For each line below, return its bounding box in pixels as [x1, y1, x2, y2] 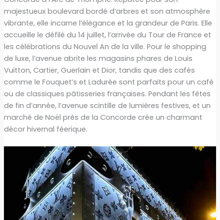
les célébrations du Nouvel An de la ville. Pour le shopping [3, 41, 206, 52]
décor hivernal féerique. [3, 124, 87, 134]
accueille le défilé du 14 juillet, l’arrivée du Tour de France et [3, 29, 211, 40]
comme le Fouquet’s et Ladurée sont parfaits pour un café [3, 77, 214, 87]
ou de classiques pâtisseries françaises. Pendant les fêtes [3, 88, 211, 99]
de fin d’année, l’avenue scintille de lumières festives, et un [3, 100, 211, 110]
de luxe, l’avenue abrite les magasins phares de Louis [3, 53, 192, 63]
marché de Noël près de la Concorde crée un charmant [3, 112, 202, 122]
